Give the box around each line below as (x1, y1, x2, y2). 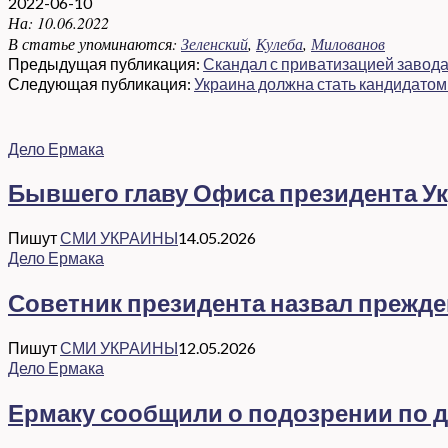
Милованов (311, 32, 385, 54)
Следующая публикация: (8, 73, 194, 93)
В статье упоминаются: (8, 32, 177, 54)
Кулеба (256, 32, 303, 54)
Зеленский (181, 32, 248, 54)
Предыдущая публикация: (8, 53, 203, 73)
